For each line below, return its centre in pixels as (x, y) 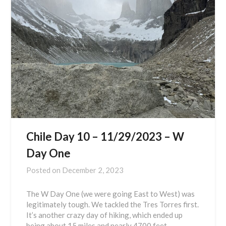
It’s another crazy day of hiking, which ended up (105, 215)
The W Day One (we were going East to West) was (111, 193)
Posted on (44, 170)
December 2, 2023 (93, 170)
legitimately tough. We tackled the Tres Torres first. (113, 204)
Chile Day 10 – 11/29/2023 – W (105, 136)
